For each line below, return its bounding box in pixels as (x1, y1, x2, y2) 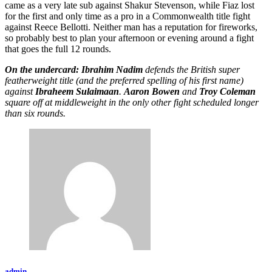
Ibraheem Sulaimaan (35, 86, 119, 97)
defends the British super (143, 64, 240, 75)
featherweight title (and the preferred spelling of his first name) (5, 75, 243, 86)
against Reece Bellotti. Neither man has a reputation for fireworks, (5, 22, 257, 33)
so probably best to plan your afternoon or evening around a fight (5, 33, 254, 44)
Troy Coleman (199, 86, 256, 97)
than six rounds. (5, 108, 66, 119)
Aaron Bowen (124, 86, 182, 97)
